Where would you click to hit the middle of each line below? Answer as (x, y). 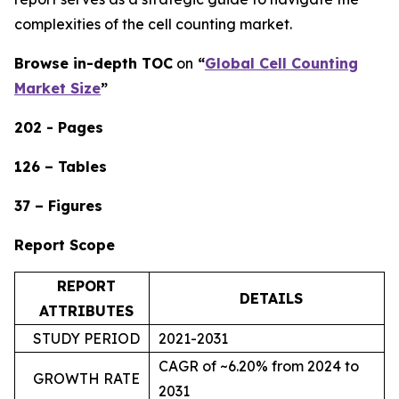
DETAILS (271, 298)
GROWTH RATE (86, 379)
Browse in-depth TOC (94, 63)
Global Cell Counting (281, 63)
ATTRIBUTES (86, 311)
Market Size (57, 88)
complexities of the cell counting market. (153, 24)
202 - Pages (59, 127)
